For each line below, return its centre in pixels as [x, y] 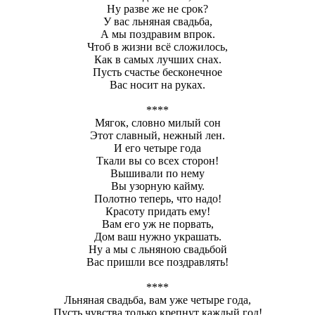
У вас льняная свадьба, [157, 21]
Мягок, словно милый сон [157, 122]
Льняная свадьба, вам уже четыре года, [157, 300]
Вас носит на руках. [157, 84]
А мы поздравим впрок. [157, 34]
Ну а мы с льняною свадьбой [157, 249]
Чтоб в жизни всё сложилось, [157, 46]
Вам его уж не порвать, [157, 224]
